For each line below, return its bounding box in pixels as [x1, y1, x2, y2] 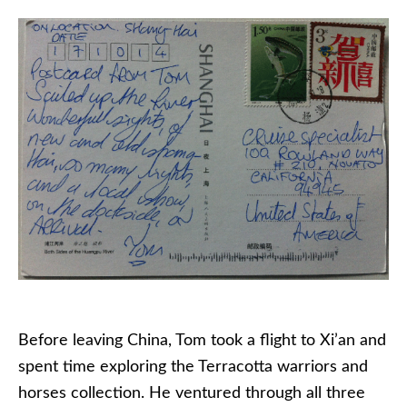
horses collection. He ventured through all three [18, 384, 365, 402]
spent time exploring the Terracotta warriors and [18, 358, 368, 375]
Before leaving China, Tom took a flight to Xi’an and [18, 332, 386, 349]
